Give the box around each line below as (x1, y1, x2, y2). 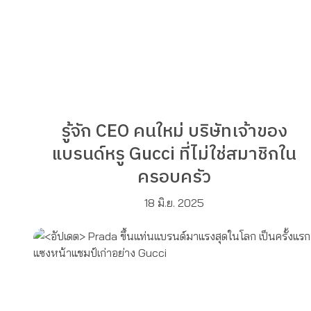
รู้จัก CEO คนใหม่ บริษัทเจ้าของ (60, 116, 287, 146)
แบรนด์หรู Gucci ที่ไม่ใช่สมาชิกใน (51, 139, 297, 169)
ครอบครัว (137, 162, 211, 192)
